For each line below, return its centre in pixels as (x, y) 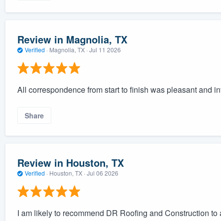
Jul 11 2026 (105, 50)
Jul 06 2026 (102, 173)
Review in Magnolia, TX (72, 39)
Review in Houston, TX (70, 163)
